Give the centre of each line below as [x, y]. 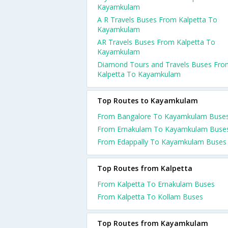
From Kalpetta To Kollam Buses [150, 197]
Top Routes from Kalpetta [145, 168]
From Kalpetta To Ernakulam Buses [156, 184]
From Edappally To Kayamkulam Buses [162, 142]
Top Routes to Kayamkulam [148, 101]
